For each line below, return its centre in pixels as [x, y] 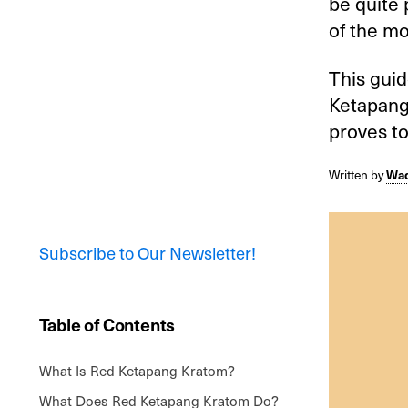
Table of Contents [107, 324]
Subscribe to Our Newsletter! [147, 253]
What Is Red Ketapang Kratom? [137, 370]
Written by [358, 174]
